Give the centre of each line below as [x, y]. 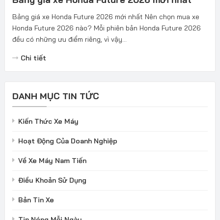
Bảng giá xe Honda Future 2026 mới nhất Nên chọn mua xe [106, 16]
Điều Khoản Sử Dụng [52, 180]
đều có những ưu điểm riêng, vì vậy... [69, 39]
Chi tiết [33, 58]
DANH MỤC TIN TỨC [55, 96]
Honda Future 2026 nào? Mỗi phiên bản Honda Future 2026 [106, 28]
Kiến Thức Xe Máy [48, 121]
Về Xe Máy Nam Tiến [52, 160]
